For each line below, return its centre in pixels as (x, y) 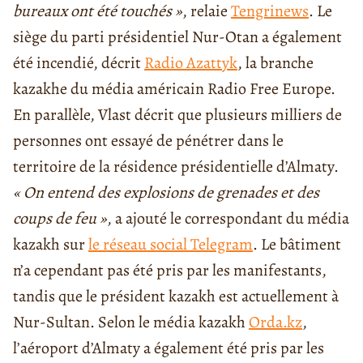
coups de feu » (60, 219)
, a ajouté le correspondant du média (228, 219)
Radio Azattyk (191, 63)
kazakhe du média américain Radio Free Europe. (174, 89)
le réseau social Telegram (171, 245)
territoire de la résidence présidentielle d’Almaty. (176, 167)
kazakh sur (51, 245)
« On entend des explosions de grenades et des (166, 193)
